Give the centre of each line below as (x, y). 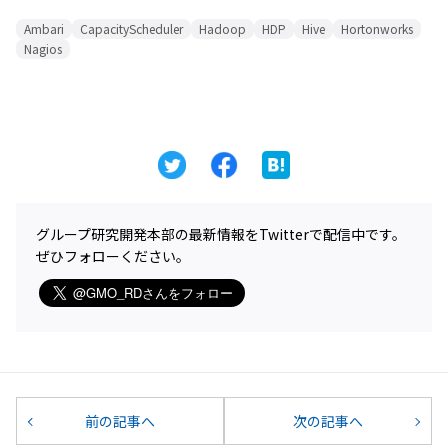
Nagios (43, 48)
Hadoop (222, 28)
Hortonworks (377, 28)
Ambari (44, 28)
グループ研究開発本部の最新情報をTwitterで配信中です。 (221, 234)
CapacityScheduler (131, 28)
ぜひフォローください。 (113, 256)
